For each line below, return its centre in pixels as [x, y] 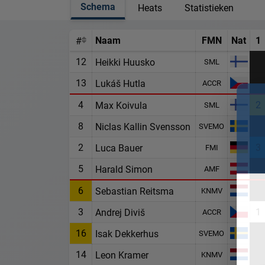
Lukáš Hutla [120, 83]
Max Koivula [121, 105]
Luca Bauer [119, 147]
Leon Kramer [122, 254]
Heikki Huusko [125, 62]
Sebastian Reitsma [135, 190]
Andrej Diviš [120, 212]
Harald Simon [124, 169]
